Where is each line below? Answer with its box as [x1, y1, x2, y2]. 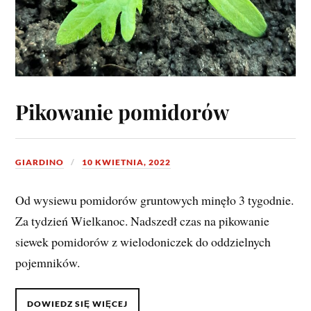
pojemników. [15, 253, 81, 271]
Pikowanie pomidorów [15, 97, 230, 125]
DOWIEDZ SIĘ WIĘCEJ [27, 298, 128, 309]
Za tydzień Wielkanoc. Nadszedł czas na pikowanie [15, 212, 270, 229]
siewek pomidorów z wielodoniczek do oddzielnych [15, 233, 271, 250]
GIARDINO [15, 156, 65, 167]
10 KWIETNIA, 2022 [82, 156, 171, 167]
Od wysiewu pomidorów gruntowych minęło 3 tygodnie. [15, 191, 294, 208]
